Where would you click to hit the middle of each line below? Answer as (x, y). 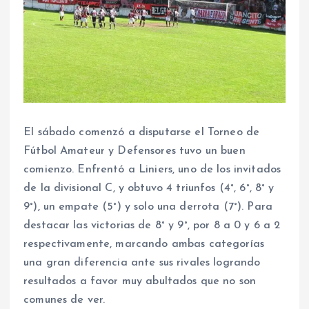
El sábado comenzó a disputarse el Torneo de (142, 132)
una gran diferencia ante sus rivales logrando (142, 262)
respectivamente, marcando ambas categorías (144, 244)
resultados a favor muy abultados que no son (140, 281)
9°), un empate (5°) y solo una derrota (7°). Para (148, 207)
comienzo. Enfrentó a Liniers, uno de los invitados (152, 169)
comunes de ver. (64, 300)
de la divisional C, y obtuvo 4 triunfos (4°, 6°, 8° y (149, 188)
